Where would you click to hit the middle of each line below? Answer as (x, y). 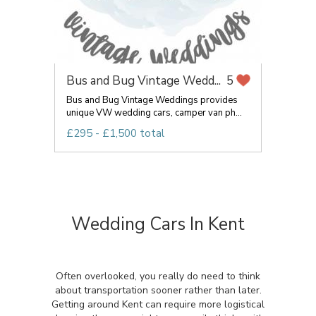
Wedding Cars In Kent (158, 224)
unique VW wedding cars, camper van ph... (154, 113)
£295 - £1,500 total (115, 133)
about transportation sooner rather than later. (158, 290)
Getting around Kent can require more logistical (158, 304)
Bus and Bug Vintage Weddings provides (152, 100)
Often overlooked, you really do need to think (158, 276)
